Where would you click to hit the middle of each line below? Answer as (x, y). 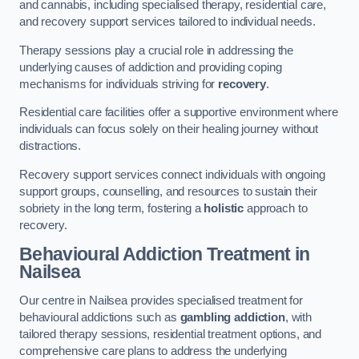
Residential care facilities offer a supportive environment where (179, 113)
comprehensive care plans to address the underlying (153, 351)
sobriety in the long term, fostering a (112, 208)
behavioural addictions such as (100, 317)
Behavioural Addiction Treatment (155, 254)
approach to (276, 208)
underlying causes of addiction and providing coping (151, 67)
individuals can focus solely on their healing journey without (169, 129)
